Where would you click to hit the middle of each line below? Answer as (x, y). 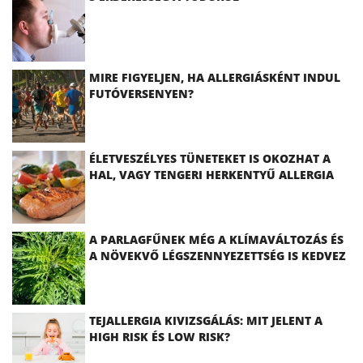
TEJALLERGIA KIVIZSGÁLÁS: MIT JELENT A (206, 320)
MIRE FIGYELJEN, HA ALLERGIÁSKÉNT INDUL (215, 77)
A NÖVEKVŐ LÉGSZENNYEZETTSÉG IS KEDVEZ (218, 255)
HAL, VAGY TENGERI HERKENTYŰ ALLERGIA (211, 174)
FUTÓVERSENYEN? (141, 93)
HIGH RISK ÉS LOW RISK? (160, 336)
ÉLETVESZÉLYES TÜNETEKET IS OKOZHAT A (210, 158)
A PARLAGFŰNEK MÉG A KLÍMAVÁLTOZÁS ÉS (216, 239)
